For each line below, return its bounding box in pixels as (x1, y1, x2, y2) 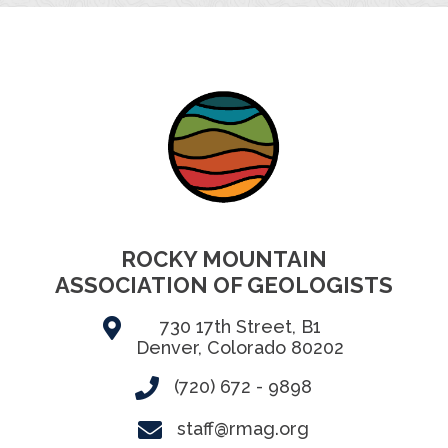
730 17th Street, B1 (159, 315, 321, 337)
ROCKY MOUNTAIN (120, 245, 327, 272)
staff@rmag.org (177, 417, 310, 439)
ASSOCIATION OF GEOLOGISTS (54, 271, 393, 298)
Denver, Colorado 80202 (136, 336, 345, 358)
